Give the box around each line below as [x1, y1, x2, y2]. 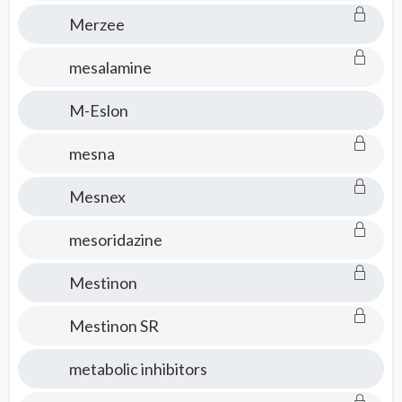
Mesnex [68, 187, 126, 206]
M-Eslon [68, 100, 128, 120]
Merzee [68, 14, 125, 34]
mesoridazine [68, 230, 162, 249]
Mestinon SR [68, 316, 159, 336]
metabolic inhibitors [68, 359, 207, 379]
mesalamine [68, 57, 152, 77]
